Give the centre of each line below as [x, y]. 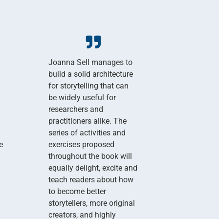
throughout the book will [90, 156]
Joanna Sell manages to [90, 62]
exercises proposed [81, 144]
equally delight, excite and [93, 168]
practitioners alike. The [87, 121]
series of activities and [87, 132]
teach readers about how [91, 179]
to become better [77, 191]
